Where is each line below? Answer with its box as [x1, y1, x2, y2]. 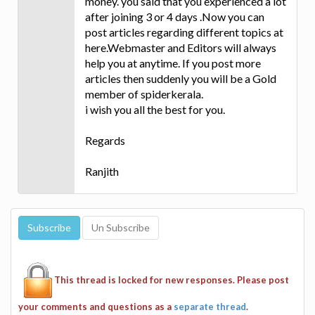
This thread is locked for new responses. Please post [54, 274, 289, 285]
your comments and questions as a [18, 300, 174, 312]
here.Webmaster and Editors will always [85, 40, 276, 54]
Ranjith [85, 164, 119, 178]
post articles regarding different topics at [85, 25, 283, 39]
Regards [85, 133, 125, 147]
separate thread [174, 300, 246, 312]
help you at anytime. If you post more [85, 56, 261, 70]
